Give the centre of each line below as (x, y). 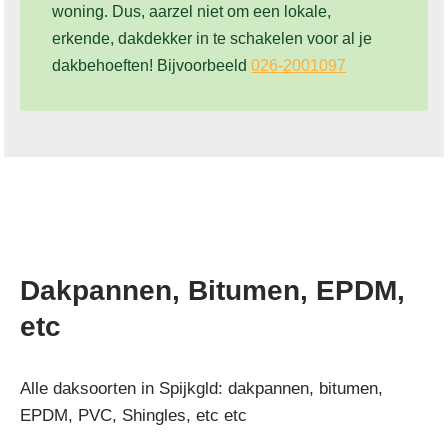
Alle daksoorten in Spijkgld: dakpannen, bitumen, (202, 388)
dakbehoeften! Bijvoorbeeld (152, 66)
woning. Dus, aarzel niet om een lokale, (192, 12)
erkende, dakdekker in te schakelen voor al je (212, 39)
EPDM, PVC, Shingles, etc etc (134, 415)
